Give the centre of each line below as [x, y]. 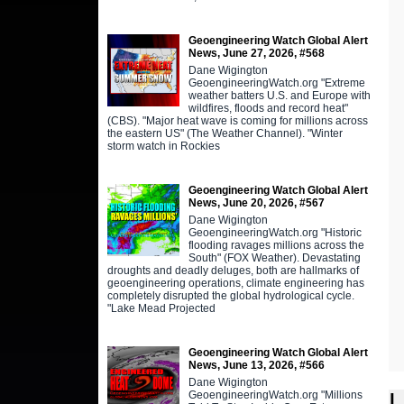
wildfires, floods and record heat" [268, 108]
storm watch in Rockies [163, 146]
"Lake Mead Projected [161, 308]
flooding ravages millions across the [276, 245]
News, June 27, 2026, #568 [256, 53]
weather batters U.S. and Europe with [279, 95]
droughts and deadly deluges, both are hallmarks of [233, 270]
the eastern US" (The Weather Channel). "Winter [225, 133]
